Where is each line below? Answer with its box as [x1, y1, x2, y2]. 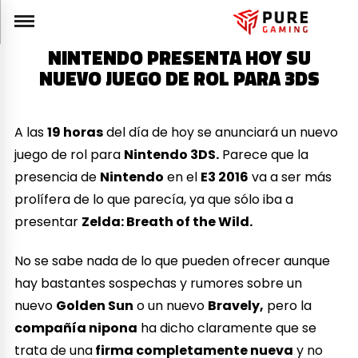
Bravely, [208, 296, 265, 315]
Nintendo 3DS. [124, 145, 220, 164]
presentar [14, 212, 82, 231]
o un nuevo [133, 296, 209, 315]
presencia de [14, 167, 101, 186]
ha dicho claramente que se [137, 318, 317, 337]
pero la [264, 296, 312, 315]
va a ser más [249, 167, 332, 186]
